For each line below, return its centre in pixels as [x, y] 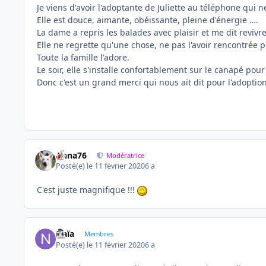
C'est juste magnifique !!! [87, 190]
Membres [99, 234]
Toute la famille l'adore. [83, 57]
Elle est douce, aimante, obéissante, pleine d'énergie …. [148, 20]
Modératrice [126, 155]
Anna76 [72, 155]
